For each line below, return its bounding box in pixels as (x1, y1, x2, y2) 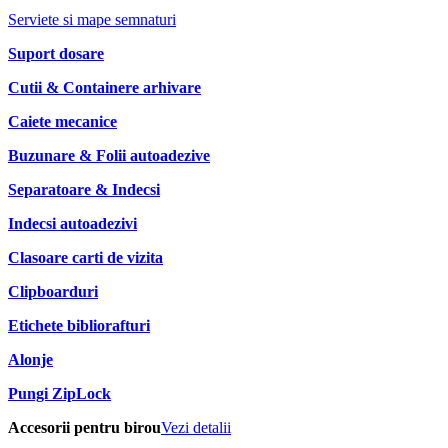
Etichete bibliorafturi (8, 317, 150, 334)
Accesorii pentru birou (8, 419, 161, 436)
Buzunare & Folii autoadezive (8, 147, 210, 164)
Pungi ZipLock (8, 385, 111, 402)
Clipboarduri (8, 283, 98, 300)
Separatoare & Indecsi (8, 181, 160, 198)
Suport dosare (8, 45, 104, 62)
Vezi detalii (161, 419, 231, 436)
